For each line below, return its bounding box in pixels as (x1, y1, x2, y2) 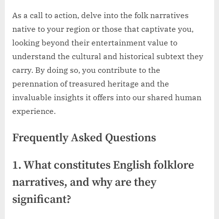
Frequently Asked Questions (12, 131, 156, 146)
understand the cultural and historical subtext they (12, 51, 203, 62)
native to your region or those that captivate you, (12, 24, 194, 34)
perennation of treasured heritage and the (12, 79, 169, 89)
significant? (12, 193, 71, 207)
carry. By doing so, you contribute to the (12, 65, 160, 75)
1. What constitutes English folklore (12, 158, 194, 173)
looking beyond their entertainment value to (12, 38, 177, 48)
